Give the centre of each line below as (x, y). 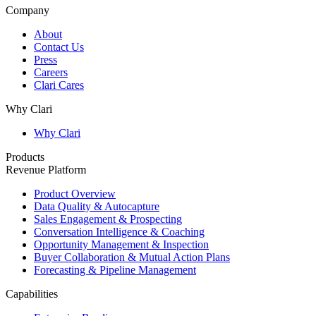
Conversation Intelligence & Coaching (119, 231)
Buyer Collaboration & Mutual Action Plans (132, 257)
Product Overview (75, 193)
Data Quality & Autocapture (97, 206)
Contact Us (59, 47)
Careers (51, 72)
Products (25, 157)
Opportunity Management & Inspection (121, 244)
